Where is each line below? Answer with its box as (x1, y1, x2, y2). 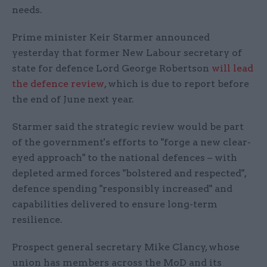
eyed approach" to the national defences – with (12, 152, 237, 164)
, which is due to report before (104, 78, 249, 90)
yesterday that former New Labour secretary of (12, 47, 242, 59)
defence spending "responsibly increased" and (12, 183, 232, 195)
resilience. (12, 214, 63, 226)
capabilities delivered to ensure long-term (12, 198, 218, 210)
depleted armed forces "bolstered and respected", (12, 167, 246, 179)
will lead (212, 63, 253, 74)
